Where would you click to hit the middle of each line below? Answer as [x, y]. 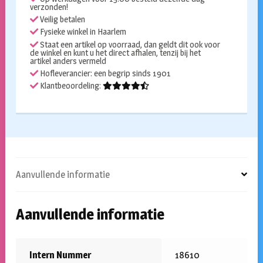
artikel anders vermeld [68, 61]
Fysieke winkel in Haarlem [82, 32]
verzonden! [49, 7]
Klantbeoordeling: [70, 86]
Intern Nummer [60, 255]
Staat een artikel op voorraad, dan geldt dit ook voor [129, 44]
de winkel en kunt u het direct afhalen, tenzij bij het [115, 53]
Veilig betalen [61, 20]
